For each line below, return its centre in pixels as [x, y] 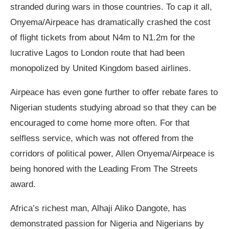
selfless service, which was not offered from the [102, 139]
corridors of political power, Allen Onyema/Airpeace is [112, 154]
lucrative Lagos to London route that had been [97, 53]
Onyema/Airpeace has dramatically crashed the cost [110, 22]
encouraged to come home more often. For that [100, 123]
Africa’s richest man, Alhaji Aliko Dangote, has [98, 209]
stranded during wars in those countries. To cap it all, [111, 7]
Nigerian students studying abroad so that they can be [113, 108]
